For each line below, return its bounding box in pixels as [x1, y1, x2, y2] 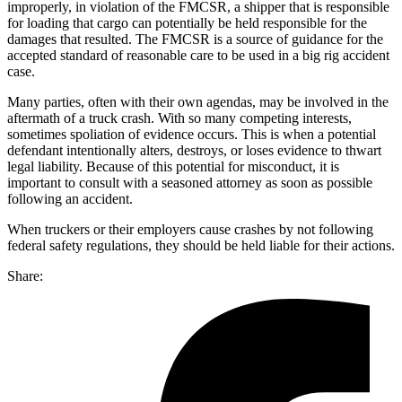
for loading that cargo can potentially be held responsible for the [7, 15, 367, 31]
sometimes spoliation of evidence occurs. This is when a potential [7, 127, 376, 143]
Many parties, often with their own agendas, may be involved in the [7, 94, 389, 110]
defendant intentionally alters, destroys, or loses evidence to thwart [7, 143, 381, 159]
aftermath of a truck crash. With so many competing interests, [7, 110, 352, 127]
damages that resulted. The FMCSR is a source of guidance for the [7, 31, 383, 48]
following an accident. [7, 191, 133, 207]
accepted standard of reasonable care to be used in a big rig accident [7, 48, 389, 64]
